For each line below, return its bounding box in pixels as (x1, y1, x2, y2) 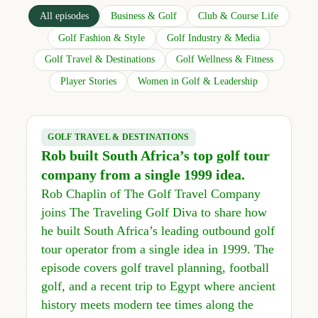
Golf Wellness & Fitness (176, 54, 274, 65)
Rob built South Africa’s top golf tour (40, 148, 270, 164)
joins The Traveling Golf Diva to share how (40, 205, 267, 220)
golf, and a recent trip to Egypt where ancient (40, 279, 275, 294)
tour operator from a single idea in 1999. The (40, 242, 274, 257)
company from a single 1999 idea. (40, 167, 245, 183)
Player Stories (60, 76, 116, 87)
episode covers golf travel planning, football (40, 261, 269, 275)
